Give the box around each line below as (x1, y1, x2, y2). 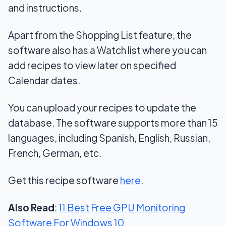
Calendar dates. (8, 74, 80, 86)
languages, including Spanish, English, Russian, (8, 131, 210, 144)
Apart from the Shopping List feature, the (8, 28, 192, 41)
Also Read (8, 201, 54, 213)
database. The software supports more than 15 (8, 116, 218, 129)
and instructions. (8, 1, 82, 14)
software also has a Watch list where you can (8, 43, 207, 56)
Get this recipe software (8, 174, 120, 186)
